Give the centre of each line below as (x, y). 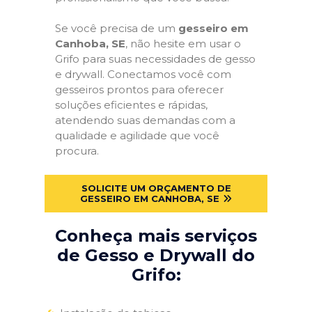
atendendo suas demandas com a (145, 120)
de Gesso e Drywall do (156, 255)
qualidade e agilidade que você (137, 135)
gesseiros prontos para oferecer (139, 89)
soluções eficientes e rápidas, (131, 105)
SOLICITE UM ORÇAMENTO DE (156, 188)
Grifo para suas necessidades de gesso (155, 59)
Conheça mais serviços (156, 235)
